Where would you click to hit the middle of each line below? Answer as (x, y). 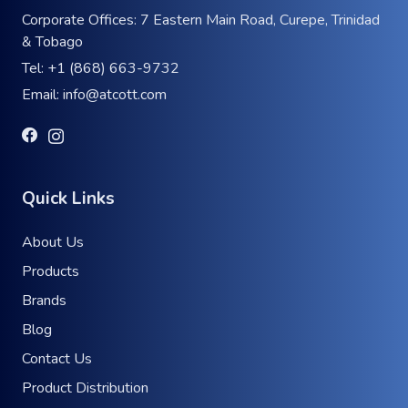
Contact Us (57, 359)
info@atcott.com (115, 95)
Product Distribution (85, 388)
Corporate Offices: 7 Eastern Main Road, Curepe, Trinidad (201, 20)
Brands (44, 301)
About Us (53, 243)
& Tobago (52, 42)
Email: (42, 95)
